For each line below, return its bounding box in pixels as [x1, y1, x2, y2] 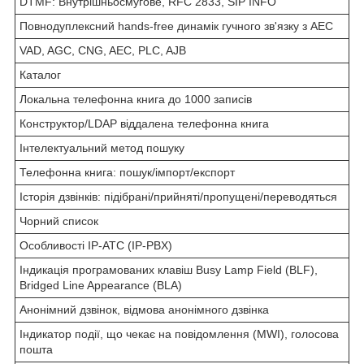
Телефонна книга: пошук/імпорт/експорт [19, 165, 235, 179]
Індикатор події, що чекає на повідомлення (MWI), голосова [19, 327, 339, 340]
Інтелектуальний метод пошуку [19, 141, 184, 154]
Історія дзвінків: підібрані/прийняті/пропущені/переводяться [19, 189, 337, 203]
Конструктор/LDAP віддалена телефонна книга [19, 116, 269, 130]
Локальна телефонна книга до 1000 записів [19, 92, 252, 106]
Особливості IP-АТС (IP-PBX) [19, 238, 172, 252]
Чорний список [19, 214, 98, 227]
